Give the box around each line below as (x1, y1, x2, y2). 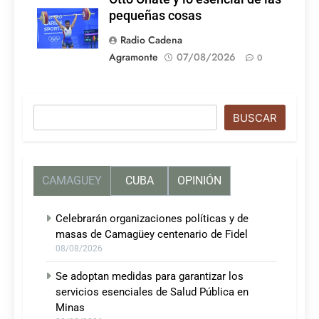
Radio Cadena (120, 33, 182, 48)
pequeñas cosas (109, 9, 202, 23)
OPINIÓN (177, 174, 221, 188)
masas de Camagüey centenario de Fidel (56, 228, 248, 241)
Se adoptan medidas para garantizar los (56, 270, 244, 283)
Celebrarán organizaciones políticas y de (56, 212, 249, 226)
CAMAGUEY (42, 174, 102, 188)
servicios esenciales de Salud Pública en (56, 286, 249, 299)
